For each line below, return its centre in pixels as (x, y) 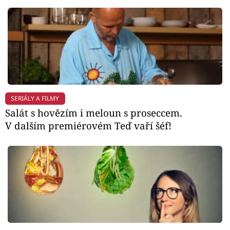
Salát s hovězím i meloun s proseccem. (94, 113)
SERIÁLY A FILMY (35, 98)
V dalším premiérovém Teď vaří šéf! (88, 126)
